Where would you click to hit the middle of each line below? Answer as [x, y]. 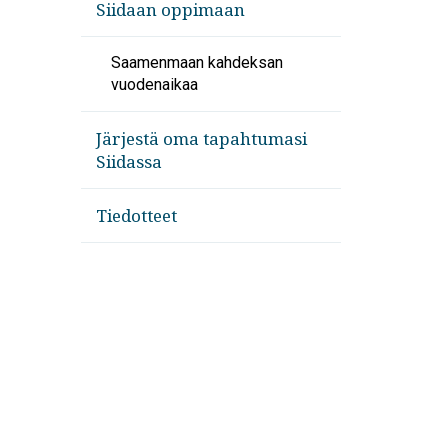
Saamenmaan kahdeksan [196, 62]
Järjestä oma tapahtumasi [201, 138]
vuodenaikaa [154, 84]
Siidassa [128, 161]
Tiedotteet [136, 215]
